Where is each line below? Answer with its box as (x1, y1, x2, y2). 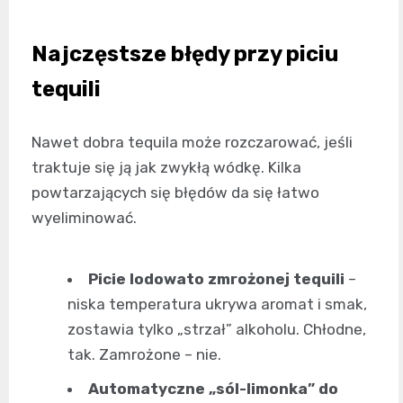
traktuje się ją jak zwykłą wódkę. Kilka (31, 158, 301, 176)
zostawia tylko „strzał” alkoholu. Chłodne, (67, 320, 366, 338)
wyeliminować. (31, 209, 137, 227)
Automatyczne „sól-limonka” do (88, 380, 338, 398)
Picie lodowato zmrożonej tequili (88, 270, 345, 288)
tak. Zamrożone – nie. (67, 345, 221, 363)
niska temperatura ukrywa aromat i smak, (67, 295, 367, 313)
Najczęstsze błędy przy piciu (31, 41, 338, 67)
